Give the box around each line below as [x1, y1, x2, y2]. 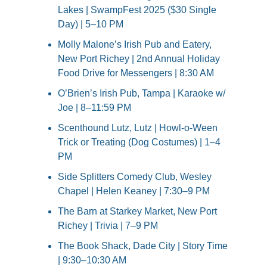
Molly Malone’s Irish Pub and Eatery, [58, 39, 212, 50]
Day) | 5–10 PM [58, 19, 123, 30]
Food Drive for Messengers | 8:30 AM [58, 68, 214, 79]
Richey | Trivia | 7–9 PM [58, 221, 158, 231]
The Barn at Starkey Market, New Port [58, 206, 217, 217]
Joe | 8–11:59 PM [58, 103, 131, 113]
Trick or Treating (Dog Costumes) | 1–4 [58, 137, 221, 148]
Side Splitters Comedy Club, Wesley [58, 172, 212, 182]
